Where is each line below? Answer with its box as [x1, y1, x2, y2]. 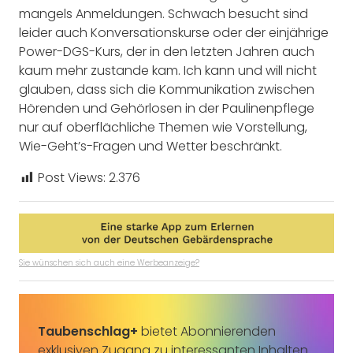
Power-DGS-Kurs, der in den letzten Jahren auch [19, 43, 314, 61]
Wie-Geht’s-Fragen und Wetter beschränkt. [19, 137, 282, 156]
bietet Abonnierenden [138, 321, 276, 340]
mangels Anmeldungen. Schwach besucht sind [19, 5, 308, 24]
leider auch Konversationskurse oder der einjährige [19, 24, 329, 43]
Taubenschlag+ [38, 321, 138, 340]
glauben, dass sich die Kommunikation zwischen [19, 80, 314, 99]
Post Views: [38, 169, 106, 188]
